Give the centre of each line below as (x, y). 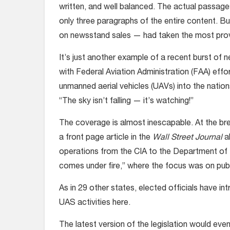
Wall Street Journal (188, 138)
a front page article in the (106, 138)
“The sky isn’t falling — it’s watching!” (126, 102)
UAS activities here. (95, 203)
